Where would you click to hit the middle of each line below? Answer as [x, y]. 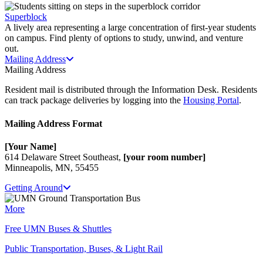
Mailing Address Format [53, 123]
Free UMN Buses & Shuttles [58, 228]
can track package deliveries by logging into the [94, 100]
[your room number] [164, 157]
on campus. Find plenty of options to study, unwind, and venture [124, 38]
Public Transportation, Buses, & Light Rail [84, 248]
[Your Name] [31, 146]
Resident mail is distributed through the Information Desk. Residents [131, 90]
